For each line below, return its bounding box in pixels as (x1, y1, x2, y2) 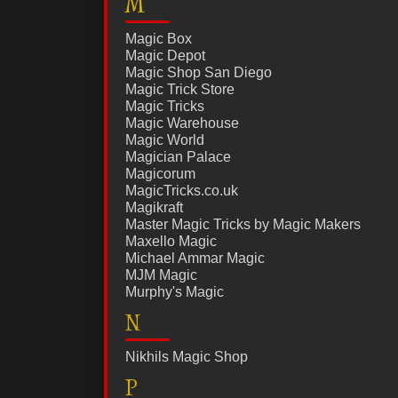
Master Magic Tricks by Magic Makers (125, 217, 361, 233)
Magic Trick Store (125, 82, 235, 98)
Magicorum (125, 166, 195, 182)
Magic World (125, 132, 204, 148)
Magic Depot (125, 48, 205, 64)
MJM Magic (125, 267, 197, 283)
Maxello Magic (125, 234, 217, 250)
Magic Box (125, 31, 192, 47)
